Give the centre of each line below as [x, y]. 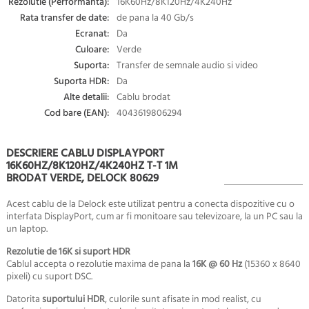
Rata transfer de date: [64, 18]
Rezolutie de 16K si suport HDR [68, 252]
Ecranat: [92, 34]
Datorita [24, 299]
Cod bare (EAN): [77, 113]
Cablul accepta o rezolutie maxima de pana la [99, 264]
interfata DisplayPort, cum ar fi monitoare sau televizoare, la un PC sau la [154, 217]
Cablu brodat [143, 97]
